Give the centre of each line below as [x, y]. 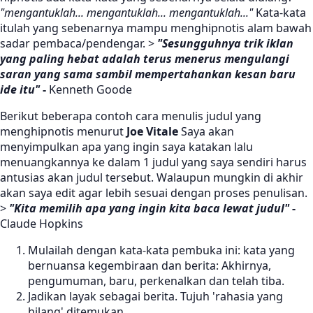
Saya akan [206, 132]
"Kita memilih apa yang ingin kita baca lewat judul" [149, 209]
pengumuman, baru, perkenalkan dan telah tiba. [156, 281]
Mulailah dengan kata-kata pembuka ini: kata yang [161, 250]
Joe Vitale [152, 132]
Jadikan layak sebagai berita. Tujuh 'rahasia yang [155, 297]
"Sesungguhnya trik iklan [225, 44]
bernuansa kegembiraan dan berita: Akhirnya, [150, 266]
